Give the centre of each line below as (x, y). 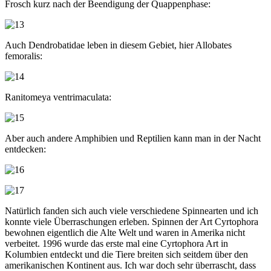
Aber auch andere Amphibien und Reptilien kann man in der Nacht (133, 138)
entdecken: (25, 149)
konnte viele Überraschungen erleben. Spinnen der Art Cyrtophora (132, 221)
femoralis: (24, 56)
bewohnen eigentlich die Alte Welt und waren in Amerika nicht (125, 232)
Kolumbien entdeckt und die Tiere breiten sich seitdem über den (126, 254)
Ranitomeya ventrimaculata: (58, 97)
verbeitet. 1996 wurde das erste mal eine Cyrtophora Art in (116, 243)
